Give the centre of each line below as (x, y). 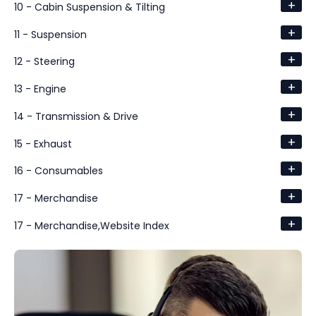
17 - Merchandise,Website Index (92, 225)
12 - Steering (44, 62)
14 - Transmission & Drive (76, 116)
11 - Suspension (50, 34)
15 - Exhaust (43, 144)
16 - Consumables (59, 171)
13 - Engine (40, 89)
